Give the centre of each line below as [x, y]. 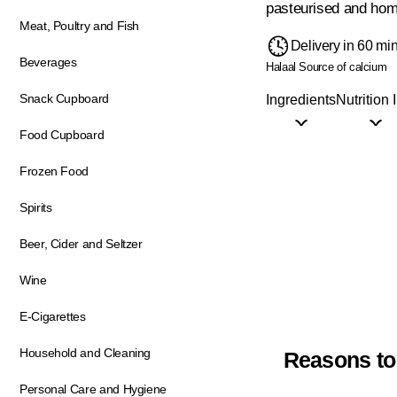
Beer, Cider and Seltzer [81, 244]
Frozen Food [54, 171]
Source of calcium [343, 66]
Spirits [36, 207]
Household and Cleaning [86, 353]
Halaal [281, 66]
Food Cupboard [62, 135]
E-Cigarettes [53, 316]
